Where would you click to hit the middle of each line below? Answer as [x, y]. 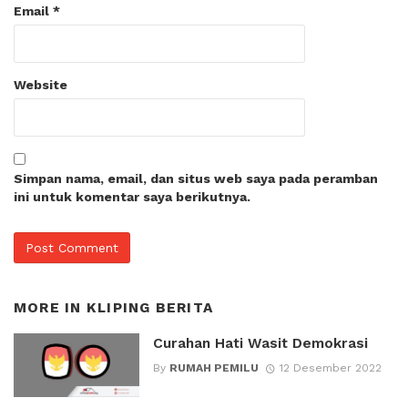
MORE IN [50, 307]
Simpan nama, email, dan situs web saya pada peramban [196, 178]
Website [41, 84]
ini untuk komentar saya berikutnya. [132, 196]
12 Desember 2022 [330, 367]
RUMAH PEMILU [214, 367]
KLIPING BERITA [150, 307]
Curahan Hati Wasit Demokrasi [260, 343]
